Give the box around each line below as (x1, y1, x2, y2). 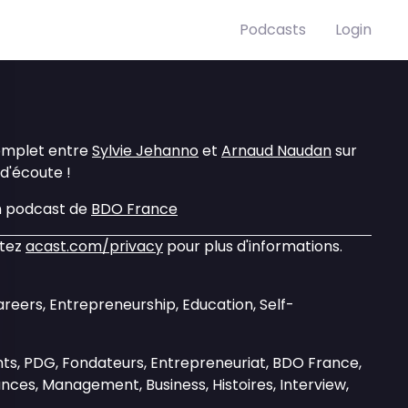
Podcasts (240, 19, 306, 40)
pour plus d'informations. (163, 236, 342, 257)
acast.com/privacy (25, 236, 163, 257)
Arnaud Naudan (221, 140, 331, 161)
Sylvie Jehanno (92, 140, 199, 161)
